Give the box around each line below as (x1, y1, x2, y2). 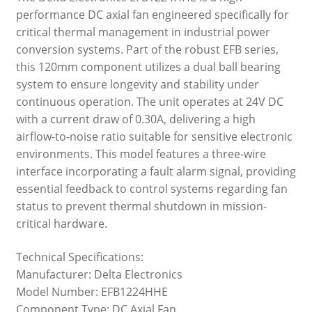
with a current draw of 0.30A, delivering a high (15, 111, 256, 127)
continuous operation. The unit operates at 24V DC (15, 94, 283, 110)
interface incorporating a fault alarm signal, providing (15, 164, 296, 180)
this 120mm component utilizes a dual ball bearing (15, 59, 281, 75)
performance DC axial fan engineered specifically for (15, 7, 289, 23)
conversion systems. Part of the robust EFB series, (15, 42, 279, 58)
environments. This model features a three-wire (15, 146, 266, 162)
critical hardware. (15, 216, 107, 232)
